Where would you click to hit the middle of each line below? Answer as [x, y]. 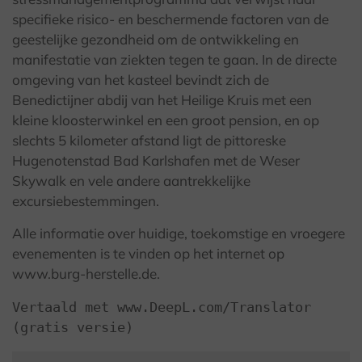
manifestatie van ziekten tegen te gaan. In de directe [175, 60]
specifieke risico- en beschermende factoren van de [170, 19]
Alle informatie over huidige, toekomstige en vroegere [179, 234]
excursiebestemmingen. [86, 201]
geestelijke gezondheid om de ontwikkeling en [156, 40]
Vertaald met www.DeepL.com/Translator [162, 307]
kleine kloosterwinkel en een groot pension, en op [166, 120]
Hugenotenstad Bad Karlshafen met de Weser [156, 161]
